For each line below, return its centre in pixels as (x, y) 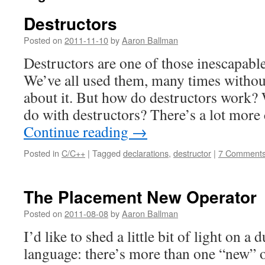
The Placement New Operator (140, 197)
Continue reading (78, 131)
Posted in (41, 153)
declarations (146, 153)
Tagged (106, 153)
